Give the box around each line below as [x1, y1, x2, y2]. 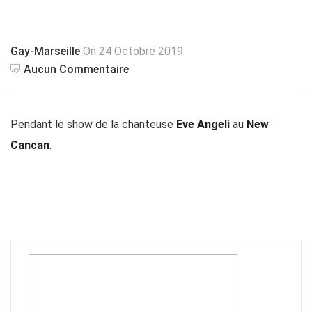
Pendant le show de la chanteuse [10, 118, 176, 131]
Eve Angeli [176, 118, 230, 131]
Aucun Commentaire [24, 63, 129, 76]
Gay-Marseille [10, 45, 80, 58]
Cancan [10, 139, 49, 152]
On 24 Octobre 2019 [80, 45, 183, 58]
